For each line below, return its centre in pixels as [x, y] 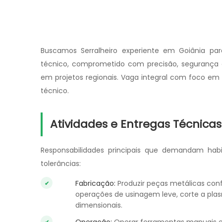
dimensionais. [99, 205]
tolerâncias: [61, 164]
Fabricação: [95, 183]
